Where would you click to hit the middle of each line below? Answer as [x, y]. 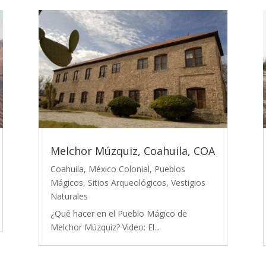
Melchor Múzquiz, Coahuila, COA [132, 151]
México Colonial [119, 169]
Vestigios [188, 183]
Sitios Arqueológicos [127, 183]
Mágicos [66, 183]
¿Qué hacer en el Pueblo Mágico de [118, 214]
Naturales [69, 197]
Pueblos [170, 169]
